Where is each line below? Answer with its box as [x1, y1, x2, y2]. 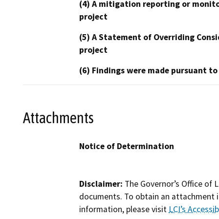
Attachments [23, 109, 94, 127]
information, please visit [79, 204, 169, 215]
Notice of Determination [79, 141, 174, 152]
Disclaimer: [79, 178, 123, 190]
